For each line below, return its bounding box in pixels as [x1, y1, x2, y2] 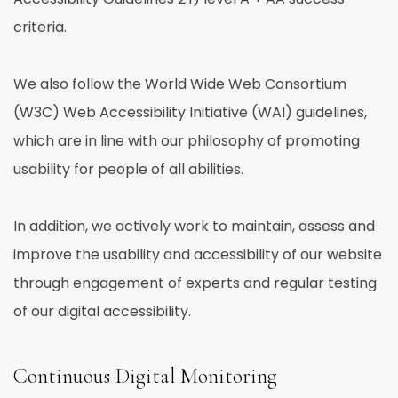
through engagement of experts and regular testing [13, 273, 377, 293]
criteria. [13, 17, 67, 37]
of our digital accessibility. [13, 301, 198, 322]
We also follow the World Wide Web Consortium [13, 74, 346, 94]
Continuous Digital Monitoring [13, 363, 277, 389]
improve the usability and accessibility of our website [13, 244, 382, 265]
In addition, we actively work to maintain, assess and [13, 216, 375, 236]
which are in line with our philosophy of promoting [13, 131, 360, 151]
